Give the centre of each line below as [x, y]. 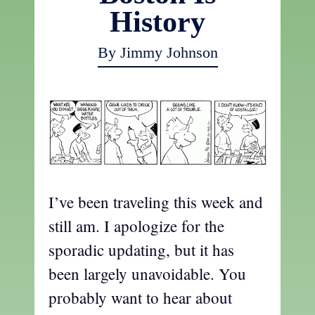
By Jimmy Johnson [157, 52]
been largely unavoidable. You [147, 273]
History [157, 22]
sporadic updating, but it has [141, 249]
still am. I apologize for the [136, 225]
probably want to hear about [140, 297]
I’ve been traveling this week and [156, 201]
